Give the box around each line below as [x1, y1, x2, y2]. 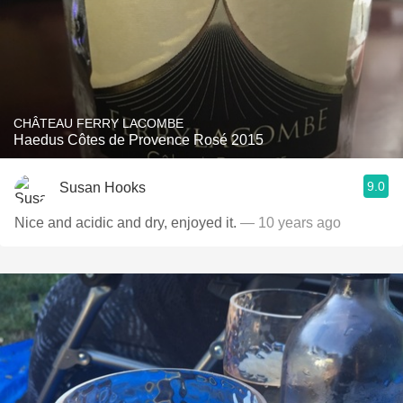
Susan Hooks [59, 179, 146, 195]
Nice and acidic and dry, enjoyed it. [14, 215, 240, 230]
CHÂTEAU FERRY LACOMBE [13, 116, 184, 130]
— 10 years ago [240, 215, 341, 230]
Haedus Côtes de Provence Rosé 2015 [13, 132, 264, 148]
